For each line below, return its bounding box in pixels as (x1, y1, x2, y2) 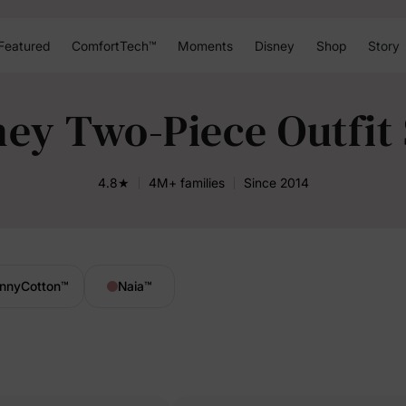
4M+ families (148, 175, 225, 190)
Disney (254, 37, 295, 53)
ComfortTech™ (71, 37, 156, 53)
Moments (177, 37, 233, 53)
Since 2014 (243, 175, 309, 190)
